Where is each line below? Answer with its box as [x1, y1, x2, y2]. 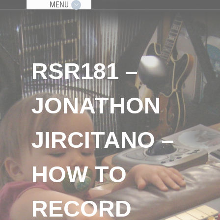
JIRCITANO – [31, 127, 174, 153]
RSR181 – [31, 58, 137, 84]
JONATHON [31, 92, 161, 119]
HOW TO [31, 161, 127, 188]
